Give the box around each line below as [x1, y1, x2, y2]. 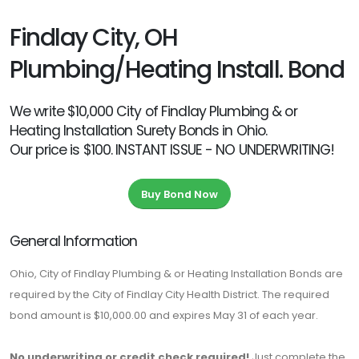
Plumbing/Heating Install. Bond [10, 53, 345, 86]
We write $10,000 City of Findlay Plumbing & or [10, 102, 297, 121]
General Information [10, 232, 138, 252]
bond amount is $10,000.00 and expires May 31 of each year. [10, 308, 318, 324]
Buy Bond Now [141, 187, 218, 201]
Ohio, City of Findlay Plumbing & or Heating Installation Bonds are [10, 266, 343, 282]
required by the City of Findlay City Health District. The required [10, 287, 329, 303]
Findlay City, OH [10, 21, 178, 54]
